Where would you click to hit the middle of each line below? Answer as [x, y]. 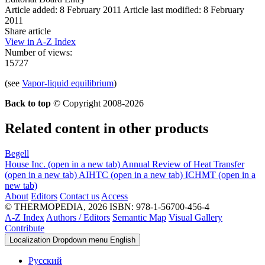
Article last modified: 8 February [184, 9]
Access [114, 196]
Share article [28, 31]
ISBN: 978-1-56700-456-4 [159, 206]
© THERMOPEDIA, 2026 [56, 206]
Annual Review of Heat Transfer [183, 164]
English [122, 240]
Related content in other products [106, 128]
